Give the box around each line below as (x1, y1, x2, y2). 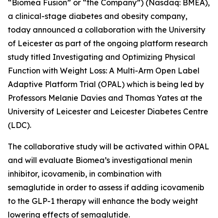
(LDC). (8, 120, 31, 130)
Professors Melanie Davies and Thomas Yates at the (8, 93, 202, 103)
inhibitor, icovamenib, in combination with (8, 169, 162, 179)
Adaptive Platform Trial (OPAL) (8, 79, 125, 89)
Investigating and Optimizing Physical (53, 52, 195, 62)
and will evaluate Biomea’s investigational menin (8, 155, 192, 165)
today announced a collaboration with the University (8, 25, 205, 35)
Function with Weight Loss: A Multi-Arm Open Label (8, 66, 200, 75)
